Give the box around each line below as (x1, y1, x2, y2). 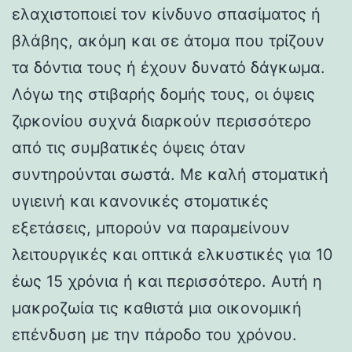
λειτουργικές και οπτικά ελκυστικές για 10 (12, 244, 333, 264)
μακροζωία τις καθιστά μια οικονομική (12, 298, 302, 317)
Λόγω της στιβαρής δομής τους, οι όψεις (12, 84, 315, 104)
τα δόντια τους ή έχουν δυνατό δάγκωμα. (12, 57, 325, 77)
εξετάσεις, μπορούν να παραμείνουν (12, 218, 290, 237)
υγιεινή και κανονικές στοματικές (12, 191, 269, 211)
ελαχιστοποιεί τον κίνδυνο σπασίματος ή (12, 4, 321, 24)
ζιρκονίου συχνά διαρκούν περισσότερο (12, 111, 311, 130)
